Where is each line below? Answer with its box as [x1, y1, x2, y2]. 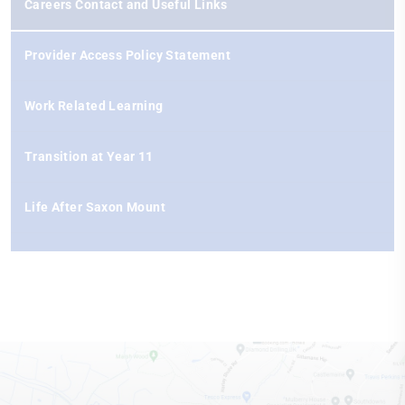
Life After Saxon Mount [24, 200, 166, 214]
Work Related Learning [24, 99, 164, 113]
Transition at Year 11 [24, 149, 154, 164]
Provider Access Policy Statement [24, 48, 231, 62]
